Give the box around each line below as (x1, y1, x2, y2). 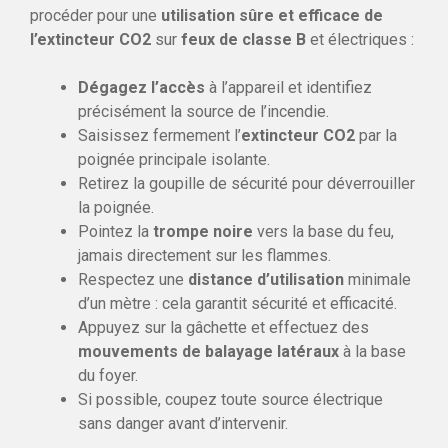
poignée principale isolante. (78, 149, 270, 169)
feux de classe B (181, 29, 306, 49)
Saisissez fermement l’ (78, 125, 241, 145)
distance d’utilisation (188, 269, 344, 289)
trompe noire (153, 221, 253, 241)
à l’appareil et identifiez (205, 77, 372, 97)
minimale (344, 269, 411, 289)
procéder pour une (30, 5, 161, 25)
